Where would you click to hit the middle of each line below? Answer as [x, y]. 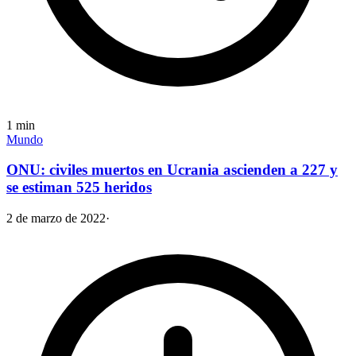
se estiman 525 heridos [79, 188]
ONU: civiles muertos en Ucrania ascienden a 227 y [172, 170]
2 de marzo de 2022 [56, 219]
